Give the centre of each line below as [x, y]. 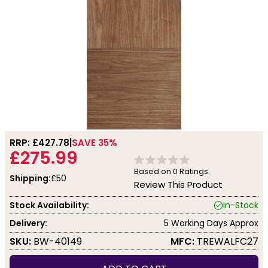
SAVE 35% [95, 143]
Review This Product [178, 185]
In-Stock [241, 205]
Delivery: [28, 223]
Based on [153, 171]
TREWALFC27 [226, 241]
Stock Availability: [49, 205]
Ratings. [194, 171]
